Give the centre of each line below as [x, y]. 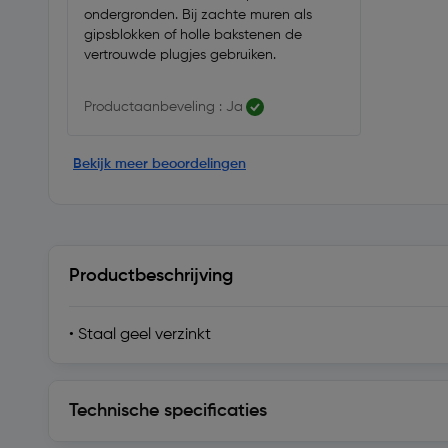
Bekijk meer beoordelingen [159, 164]
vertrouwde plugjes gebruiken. [180, 55]
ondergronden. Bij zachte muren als [198, 15]
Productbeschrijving [151, 276]
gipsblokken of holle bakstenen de [193, 35]
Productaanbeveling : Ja [163, 107]
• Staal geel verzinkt [140, 335]
